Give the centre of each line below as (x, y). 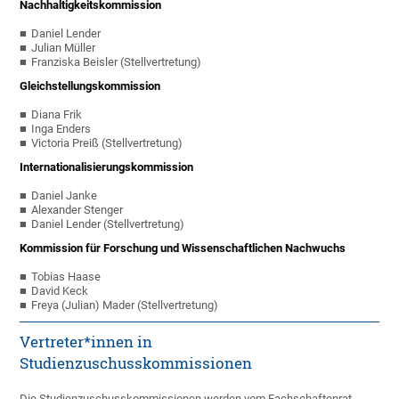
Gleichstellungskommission (90, 86)
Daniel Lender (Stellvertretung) (108, 224)
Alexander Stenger (77, 210)
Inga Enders (61, 129)
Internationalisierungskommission (107, 167)
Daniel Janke (65, 196)
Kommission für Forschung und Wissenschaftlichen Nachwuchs (183, 248)
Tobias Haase (66, 277)
